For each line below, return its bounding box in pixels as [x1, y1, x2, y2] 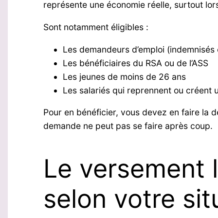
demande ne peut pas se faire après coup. [43, 121, 213, 131]
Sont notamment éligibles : [43, 21, 148, 32]
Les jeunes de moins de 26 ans [62, 71, 186, 82]
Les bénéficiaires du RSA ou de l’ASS [62, 57, 208, 68]
